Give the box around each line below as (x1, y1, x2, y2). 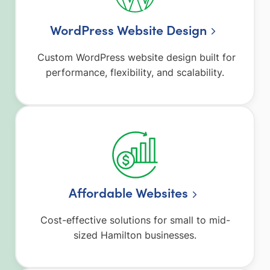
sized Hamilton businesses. (74, 229, 196, 242)
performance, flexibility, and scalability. (46, 66, 224, 79)
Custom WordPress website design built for (34, 51, 236, 64)
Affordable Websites (69, 183, 189, 202)
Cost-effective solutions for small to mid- (40, 214, 230, 227)
